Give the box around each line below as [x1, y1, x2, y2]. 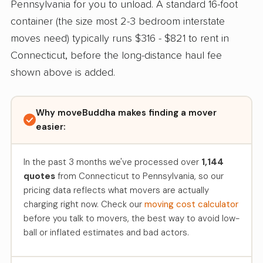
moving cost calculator [144, 198, 238, 210]
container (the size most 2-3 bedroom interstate [11, 16, 225, 27]
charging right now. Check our [23, 198, 144, 210]
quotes [23, 170, 55, 182]
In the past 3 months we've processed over [23, 156, 201, 168]
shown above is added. [11, 67, 115, 78]
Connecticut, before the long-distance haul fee [11, 50, 222, 61]
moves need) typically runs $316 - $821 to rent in [11, 33, 229, 44]
